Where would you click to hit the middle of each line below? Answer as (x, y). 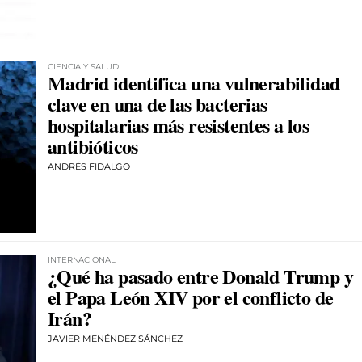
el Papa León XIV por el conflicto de (191, 297)
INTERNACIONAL (82, 260)
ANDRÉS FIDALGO (89, 166)
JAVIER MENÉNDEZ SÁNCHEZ (115, 339)
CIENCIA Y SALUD (83, 66)
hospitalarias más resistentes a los (178, 124)
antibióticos (93, 145)
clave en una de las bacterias (158, 103)
